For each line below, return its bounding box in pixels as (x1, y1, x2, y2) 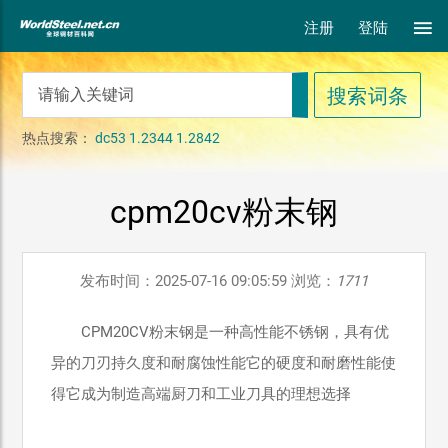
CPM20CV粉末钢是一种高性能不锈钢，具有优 (81, 323, 390, 341)
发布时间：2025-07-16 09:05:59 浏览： (80, 272, 336, 290)
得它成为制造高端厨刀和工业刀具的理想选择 (51, 385, 352, 403)
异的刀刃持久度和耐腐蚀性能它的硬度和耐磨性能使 (51, 354, 397, 372)
